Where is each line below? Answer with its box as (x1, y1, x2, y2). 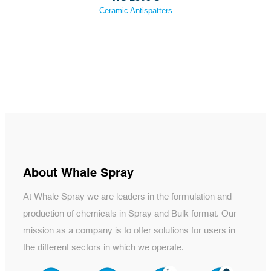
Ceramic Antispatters (99, 6, 172, 16)
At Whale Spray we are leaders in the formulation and (23, 192, 232, 202)
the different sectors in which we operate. (23, 243, 184, 253)
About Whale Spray (23, 168, 134, 180)
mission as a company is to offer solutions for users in (23, 226, 235, 236)
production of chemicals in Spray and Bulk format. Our (23, 209, 237, 219)
